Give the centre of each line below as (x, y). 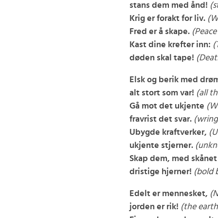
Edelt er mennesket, (168, 194)
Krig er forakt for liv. (167, 18)
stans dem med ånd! (168, 5)
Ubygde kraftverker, (168, 132)
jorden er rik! (154, 207)
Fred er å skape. (159, 32)
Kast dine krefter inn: (170, 45)
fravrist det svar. (160, 119)
